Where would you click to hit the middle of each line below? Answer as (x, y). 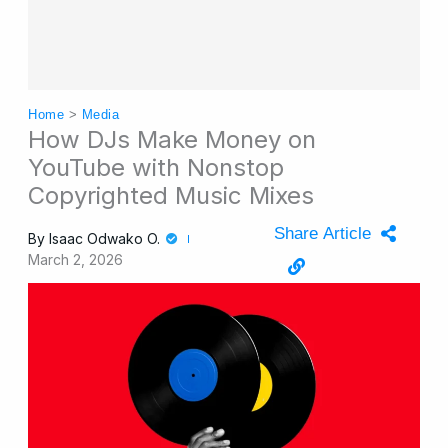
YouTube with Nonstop (156, 168)
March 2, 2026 (76, 260)
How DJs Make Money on (172, 140)
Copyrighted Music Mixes (171, 196)
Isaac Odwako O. (105, 239)
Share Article (322, 234)
